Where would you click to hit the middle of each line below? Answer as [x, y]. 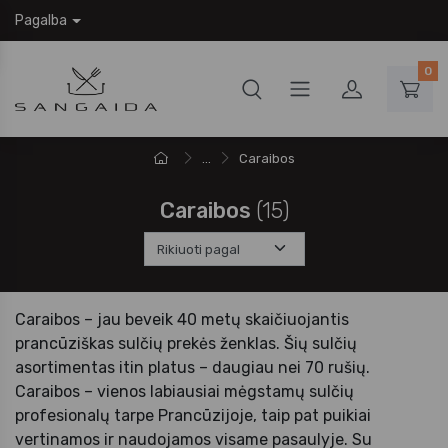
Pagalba [41, 20]
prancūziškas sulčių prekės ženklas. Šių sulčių [186, 343]
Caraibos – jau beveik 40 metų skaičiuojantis [182, 319]
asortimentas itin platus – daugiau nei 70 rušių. [192, 367]
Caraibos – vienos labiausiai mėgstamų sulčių [184, 391]
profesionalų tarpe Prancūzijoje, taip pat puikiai [193, 415]
